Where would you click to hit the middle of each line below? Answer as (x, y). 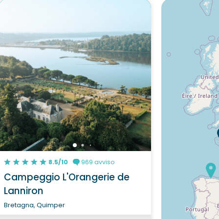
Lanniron (23, 191)
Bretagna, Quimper (34, 205)
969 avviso (98, 162)
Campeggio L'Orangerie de (66, 177)
